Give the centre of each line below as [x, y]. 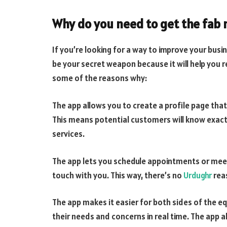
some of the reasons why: [100, 78]
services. [68, 134]
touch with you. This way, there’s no [118, 175]
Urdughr [198, 175]
